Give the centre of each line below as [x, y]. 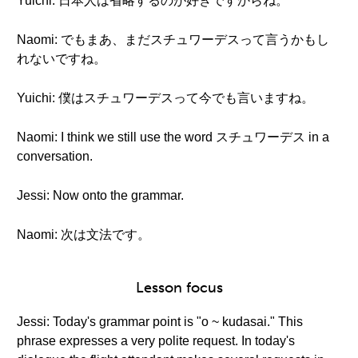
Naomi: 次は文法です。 [84, 235]
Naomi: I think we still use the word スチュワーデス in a [173, 137]
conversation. [55, 156]
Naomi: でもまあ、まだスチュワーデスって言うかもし [173, 40]
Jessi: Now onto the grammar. [100, 195]
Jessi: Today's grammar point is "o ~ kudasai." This [160, 322]
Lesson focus [179, 288]
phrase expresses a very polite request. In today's [156, 341]
